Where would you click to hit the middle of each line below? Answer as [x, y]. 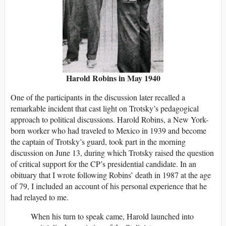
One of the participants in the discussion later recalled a [98, 97]
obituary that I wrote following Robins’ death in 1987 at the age [111, 175]
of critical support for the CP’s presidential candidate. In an [103, 163]
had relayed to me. [40, 197]
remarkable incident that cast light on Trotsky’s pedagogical [105, 108]
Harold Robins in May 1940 [113, 78]
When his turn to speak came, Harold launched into [112, 216]
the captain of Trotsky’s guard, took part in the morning [98, 141]
